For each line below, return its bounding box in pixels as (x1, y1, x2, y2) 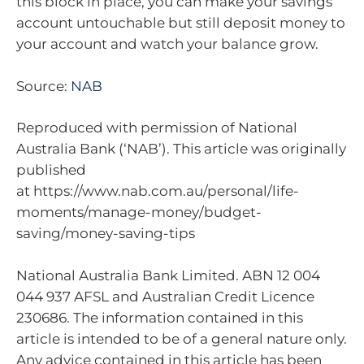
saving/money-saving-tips (16, 225, 195, 242)
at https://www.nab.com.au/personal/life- (16, 183, 299, 200)
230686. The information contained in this (16, 309, 303, 326)
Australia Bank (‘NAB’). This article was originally (16, 141, 346, 158)
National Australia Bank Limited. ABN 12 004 (16, 266, 320, 284)
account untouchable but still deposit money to (16, 15, 345, 32)
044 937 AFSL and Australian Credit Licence (16, 288, 314, 305)
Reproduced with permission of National (16, 119, 297, 136)
